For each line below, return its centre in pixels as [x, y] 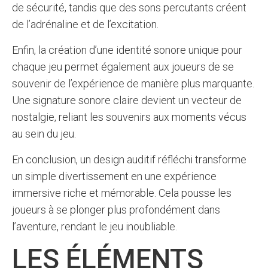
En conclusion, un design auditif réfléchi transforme [129, 159]
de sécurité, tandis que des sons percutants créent [129, 7]
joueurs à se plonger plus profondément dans [116, 210]
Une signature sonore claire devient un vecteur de [127, 100]
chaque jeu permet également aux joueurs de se [123, 67]
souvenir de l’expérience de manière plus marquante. [133, 83]
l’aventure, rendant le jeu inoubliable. [95, 226]
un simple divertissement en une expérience [114, 176]
